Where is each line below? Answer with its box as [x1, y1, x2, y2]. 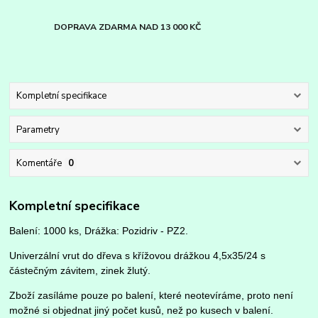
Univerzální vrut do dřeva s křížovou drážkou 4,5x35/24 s [9, 250, 266, 262]
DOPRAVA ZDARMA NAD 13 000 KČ [54, 21, 202, 33]
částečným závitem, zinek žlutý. [9, 265, 151, 277]
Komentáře [16, 156, 62, 170]
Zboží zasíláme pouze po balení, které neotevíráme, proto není [9, 290, 294, 302]
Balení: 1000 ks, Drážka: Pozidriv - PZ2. [9, 225, 189, 237]
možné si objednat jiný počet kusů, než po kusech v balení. [9, 305, 274, 317]
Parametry [16, 123, 60, 136]
